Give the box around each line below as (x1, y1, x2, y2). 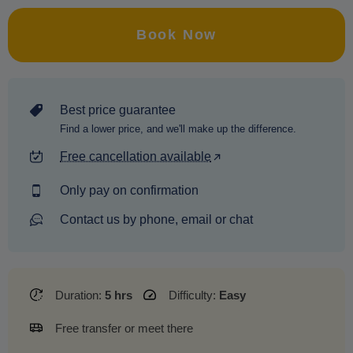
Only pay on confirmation (60, 184, 199, 198)
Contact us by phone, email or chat (60, 213, 253, 227)
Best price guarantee (60, 103, 176, 117)
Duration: (55, 288, 102, 303)
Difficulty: (169, 288, 216, 303)
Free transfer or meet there (55, 321, 193, 336)
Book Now (136, 27, 217, 43)
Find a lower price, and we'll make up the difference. (60, 123, 296, 136)
